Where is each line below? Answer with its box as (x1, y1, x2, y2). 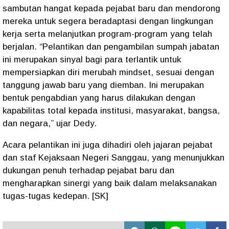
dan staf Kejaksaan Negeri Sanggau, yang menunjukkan (3, 152, 224, 163)
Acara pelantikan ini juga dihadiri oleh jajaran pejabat (3, 140, 213, 150)
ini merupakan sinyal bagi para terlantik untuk (3, 54, 181, 64)
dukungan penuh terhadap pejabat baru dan (3, 165, 174, 175)
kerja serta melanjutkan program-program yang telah (3, 29, 212, 39)
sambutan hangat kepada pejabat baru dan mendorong (3, 3, 220, 13)
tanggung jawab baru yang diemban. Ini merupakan (3, 80, 204, 90)
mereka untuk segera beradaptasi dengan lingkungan (3, 16, 213, 26)
